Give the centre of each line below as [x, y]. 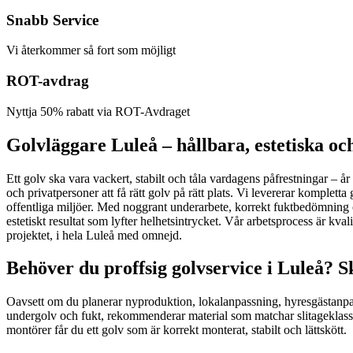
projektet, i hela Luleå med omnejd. [94, 235]
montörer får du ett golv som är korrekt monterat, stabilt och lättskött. [176, 330]
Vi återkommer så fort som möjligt [91, 50]
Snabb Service [52, 20]
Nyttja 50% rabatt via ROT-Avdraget [98, 111]
